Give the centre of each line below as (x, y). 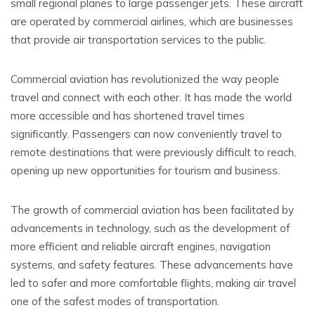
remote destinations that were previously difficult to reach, (153, 152)
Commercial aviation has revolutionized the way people (145, 79)
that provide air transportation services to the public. (138, 39)
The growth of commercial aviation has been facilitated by (152, 210)
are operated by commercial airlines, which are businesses (152, 21)
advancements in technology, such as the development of (150, 228)
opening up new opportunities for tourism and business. (145, 170)
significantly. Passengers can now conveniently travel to (146, 134)
